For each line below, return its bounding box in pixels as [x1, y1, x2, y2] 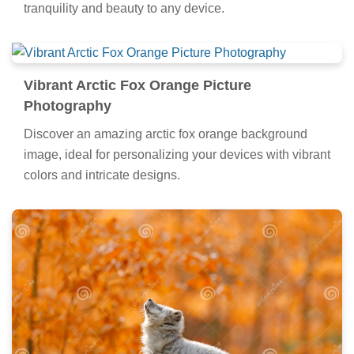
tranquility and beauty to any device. [24, 2, 224, 16]
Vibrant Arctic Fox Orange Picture [24, 77, 251, 94]
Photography [24, 98, 111, 115]
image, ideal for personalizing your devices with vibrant [24, 148, 330, 162]
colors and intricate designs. [24, 168, 180, 183]
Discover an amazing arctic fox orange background [24, 127, 307, 141]
